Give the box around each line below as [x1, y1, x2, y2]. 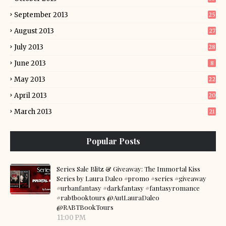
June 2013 [14, 59, 46, 68]
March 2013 [14, 107, 52, 116]
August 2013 [14, 27, 54, 35]
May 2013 [14, 75, 45, 84]
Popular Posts [86, 136, 140, 146]
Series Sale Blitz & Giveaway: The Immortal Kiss [56, 164, 200, 173]
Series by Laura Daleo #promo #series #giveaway [56, 174, 206, 183]
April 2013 [14, 91, 47, 100]
